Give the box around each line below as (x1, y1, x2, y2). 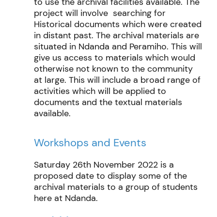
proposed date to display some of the (34, 170, 187, 182)
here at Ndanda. (34, 192, 98, 204)
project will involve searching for (34, 7, 166, 19)
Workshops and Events (34, 135, 146, 150)
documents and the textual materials (34, 96, 182, 108)
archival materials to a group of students (34, 181, 198, 193)
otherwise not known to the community (34, 62, 193, 75)
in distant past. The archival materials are (34, 29, 199, 41)
